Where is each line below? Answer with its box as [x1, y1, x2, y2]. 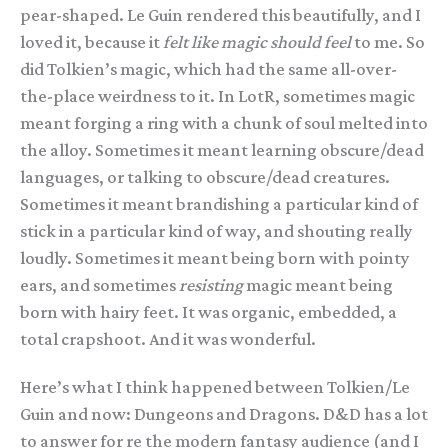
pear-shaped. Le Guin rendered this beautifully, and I [20, 4, 421, 25]
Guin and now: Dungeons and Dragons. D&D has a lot [20, 404, 428, 425]
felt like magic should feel [163, 31, 351, 52]
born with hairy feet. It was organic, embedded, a [20, 301, 397, 322]
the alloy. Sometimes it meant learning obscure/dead [20, 139, 424, 160]
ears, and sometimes [20, 274, 179, 295]
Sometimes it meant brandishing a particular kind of [20, 193, 418, 214]
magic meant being [243, 274, 393, 295]
